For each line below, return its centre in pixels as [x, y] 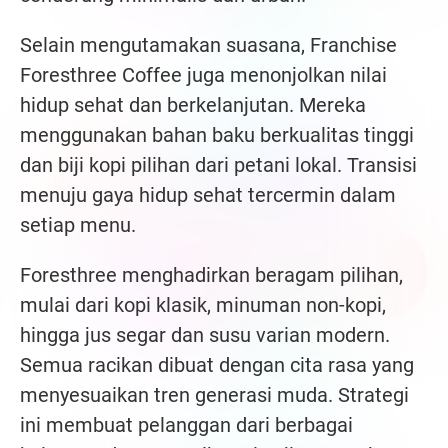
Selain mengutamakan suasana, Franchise [208, 45]
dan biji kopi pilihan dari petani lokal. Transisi [218, 165]
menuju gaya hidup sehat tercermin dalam [208, 195]
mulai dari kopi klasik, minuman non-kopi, [203, 305]
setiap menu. [78, 225]
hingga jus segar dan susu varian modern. [205, 335]
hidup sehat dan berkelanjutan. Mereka [193, 105]
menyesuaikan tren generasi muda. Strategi [214, 395]
